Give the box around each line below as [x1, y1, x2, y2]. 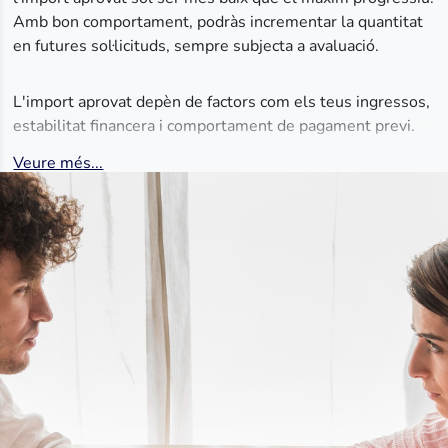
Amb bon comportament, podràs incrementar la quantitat [13, 11, 424, 33]
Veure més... [13, 152, 104, 174]
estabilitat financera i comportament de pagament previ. [13, 115, 416, 137]
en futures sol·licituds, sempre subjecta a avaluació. [13, 35, 384, 57]
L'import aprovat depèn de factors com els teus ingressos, [13, 91, 431, 113]
